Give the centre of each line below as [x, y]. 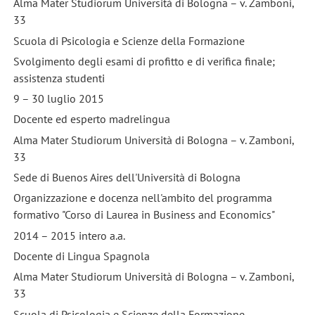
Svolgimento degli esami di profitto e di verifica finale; [144, 61]
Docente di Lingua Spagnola [81, 256]
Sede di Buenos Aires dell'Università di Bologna [127, 178]
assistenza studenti [59, 78]
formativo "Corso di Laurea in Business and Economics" [144, 215]
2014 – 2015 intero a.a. [69, 235]
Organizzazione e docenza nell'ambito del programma [142, 198]
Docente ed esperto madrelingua [91, 119]
